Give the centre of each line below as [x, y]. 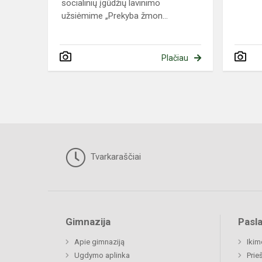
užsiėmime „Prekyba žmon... [115, 16]
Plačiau [175, 58]
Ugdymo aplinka [102, 256]
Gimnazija [88, 222]
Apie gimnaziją [99, 242]
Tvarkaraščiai [115, 157]
